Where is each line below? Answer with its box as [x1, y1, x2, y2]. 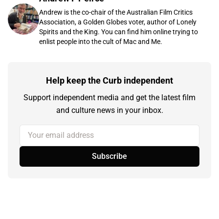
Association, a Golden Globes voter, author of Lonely [39, 18, 197, 26]
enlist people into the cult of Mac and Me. [39, 38, 162, 46]
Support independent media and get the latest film [23, 93, 196, 103]
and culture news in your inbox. [56, 106, 163, 115]
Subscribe [92, 152, 127, 161]
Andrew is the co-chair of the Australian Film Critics [39, 8, 193, 17]
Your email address [19, 126, 85, 135]
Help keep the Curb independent [46, 75, 173, 86]
